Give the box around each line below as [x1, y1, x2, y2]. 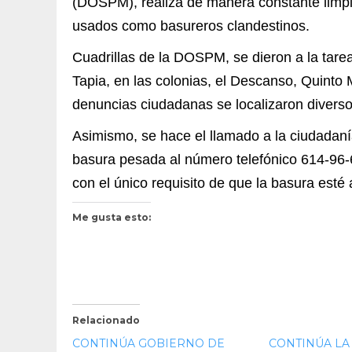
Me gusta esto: [72, 211, 151, 223]
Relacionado [72, 313, 140, 326]
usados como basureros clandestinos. [72, 17, 310, 34]
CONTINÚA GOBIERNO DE [72, 335, 225, 350]
